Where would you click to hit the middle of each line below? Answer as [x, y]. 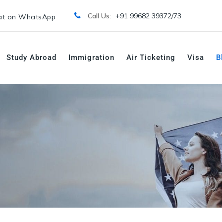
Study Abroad [31, 57]
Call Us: [100, 16]
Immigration [91, 57]
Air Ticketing [151, 57]
